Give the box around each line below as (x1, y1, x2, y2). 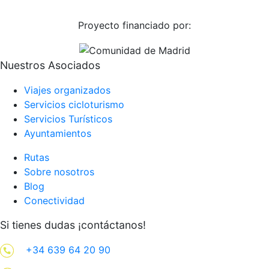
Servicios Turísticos (24, 112, 112, 125)
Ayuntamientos (24, 127, 91, 139)
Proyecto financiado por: (78, 19, 191, 32)
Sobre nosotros (24, 165, 94, 178)
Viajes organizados (24, 83, 110, 96)
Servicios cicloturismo (24, 98, 124, 110)
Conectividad (24, 194, 85, 207)
